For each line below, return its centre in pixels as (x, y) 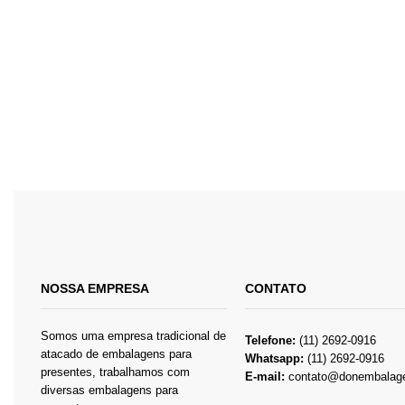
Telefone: (271, 341)
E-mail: (267, 377)
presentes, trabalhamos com (115, 372)
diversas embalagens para (109, 391)
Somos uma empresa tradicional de (133, 336)
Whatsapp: (277, 359)
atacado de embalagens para (116, 354)
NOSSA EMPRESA (95, 289)
